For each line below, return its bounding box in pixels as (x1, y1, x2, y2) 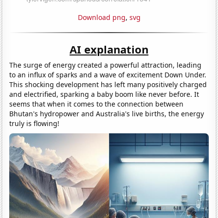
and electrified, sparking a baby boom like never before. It (9, 89, 200, 99)
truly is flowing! (9, 118, 60, 128)
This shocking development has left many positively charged (9, 79, 207, 89)
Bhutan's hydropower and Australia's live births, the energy (9, 109, 204, 118)
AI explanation (70, 41, 148, 56)
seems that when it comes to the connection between (9, 99, 184, 109)
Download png (77, 12, 126, 22)
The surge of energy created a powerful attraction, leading (9, 60, 202, 70)
